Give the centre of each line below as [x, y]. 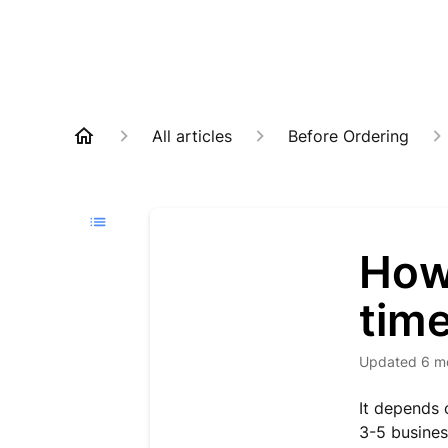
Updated [393, 361]
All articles [192, 136]
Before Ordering [348, 136]
